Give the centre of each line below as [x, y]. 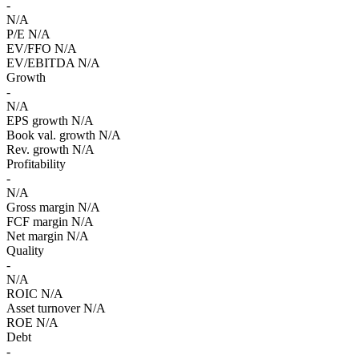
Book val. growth [51, 135]
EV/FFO [29, 48]
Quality [25, 250]
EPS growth [37, 120]
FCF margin [37, 221]
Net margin [35, 236]
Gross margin [40, 207]
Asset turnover [43, 308]
